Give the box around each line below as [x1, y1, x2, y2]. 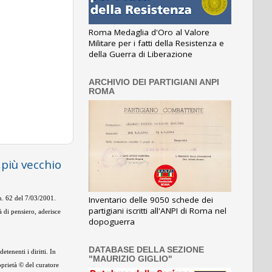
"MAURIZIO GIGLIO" [89, 254, 172, 263]
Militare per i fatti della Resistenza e [89, 38, 224, 49]
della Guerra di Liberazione [89, 49, 192, 60]
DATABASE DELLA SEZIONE [89, 245, 204, 254]
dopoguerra [89, 216, 135, 227]
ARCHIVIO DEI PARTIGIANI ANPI [89, 78, 219, 87]
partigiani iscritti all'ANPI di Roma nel [89, 205, 226, 216]
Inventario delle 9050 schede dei [89, 194, 213, 205]
